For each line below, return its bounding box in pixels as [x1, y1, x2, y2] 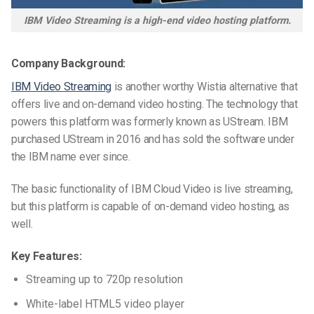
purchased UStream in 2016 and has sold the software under [11, 132, 294, 146]
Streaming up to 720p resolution [25, 272, 186, 286]
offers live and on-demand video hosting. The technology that [11, 97, 298, 111]
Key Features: [11, 249, 82, 263]
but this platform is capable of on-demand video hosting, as [11, 200, 290, 214]
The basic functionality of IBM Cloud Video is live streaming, [11, 182, 293, 196]
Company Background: [11, 57, 125, 71]
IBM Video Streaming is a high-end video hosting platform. [23, 14, 291, 27]
